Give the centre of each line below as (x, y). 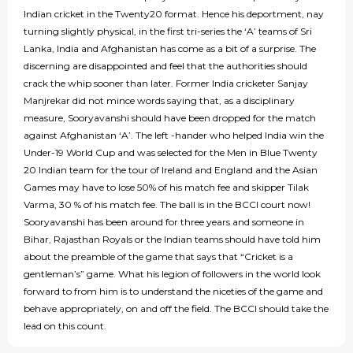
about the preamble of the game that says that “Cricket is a (158, 257)
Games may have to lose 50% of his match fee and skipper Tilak (166, 188)
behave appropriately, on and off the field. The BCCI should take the (176, 309)
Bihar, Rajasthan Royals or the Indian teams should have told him (172, 240)
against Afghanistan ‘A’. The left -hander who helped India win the (174, 136)
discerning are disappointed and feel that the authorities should (165, 66)
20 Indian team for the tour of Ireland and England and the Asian (171, 170)
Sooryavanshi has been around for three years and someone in (164, 222)
